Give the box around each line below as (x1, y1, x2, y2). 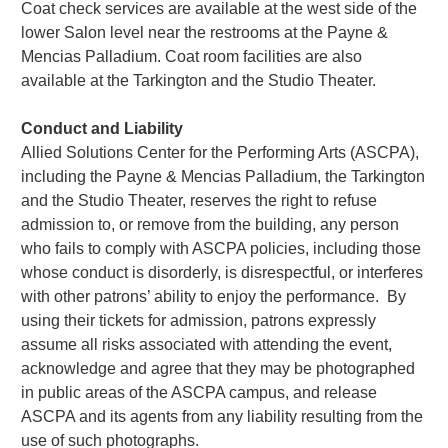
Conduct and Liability (21, 119, 184, 137)
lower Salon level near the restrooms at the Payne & (21, 23, 389, 41)
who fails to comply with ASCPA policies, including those (21, 239, 422, 257)
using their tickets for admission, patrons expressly (21, 311, 377, 329)
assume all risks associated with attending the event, (21, 335, 393, 353)
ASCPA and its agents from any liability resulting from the (21, 407, 424, 425)
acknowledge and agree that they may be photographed (21, 359, 416, 377)
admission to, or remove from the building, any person (21, 215, 400, 233)
